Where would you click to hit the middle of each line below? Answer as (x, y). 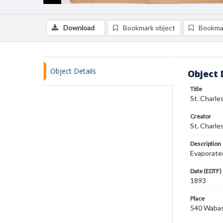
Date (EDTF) (206, 171)
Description (206, 144)
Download (79, 28)
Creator (201, 116)
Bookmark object (149, 28)
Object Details (73, 71)
